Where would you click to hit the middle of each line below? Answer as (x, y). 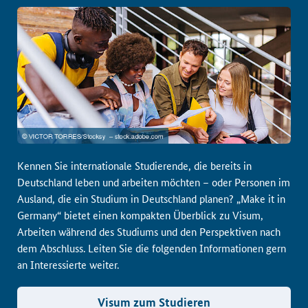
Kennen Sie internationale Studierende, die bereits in (134, 165)
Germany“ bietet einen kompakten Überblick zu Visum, (140, 215)
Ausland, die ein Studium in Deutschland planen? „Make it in (151, 198)
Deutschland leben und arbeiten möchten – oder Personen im (154, 182)
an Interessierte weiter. (68, 264)
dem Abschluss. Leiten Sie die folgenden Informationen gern (152, 248)
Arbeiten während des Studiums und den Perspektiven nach (149, 231)
